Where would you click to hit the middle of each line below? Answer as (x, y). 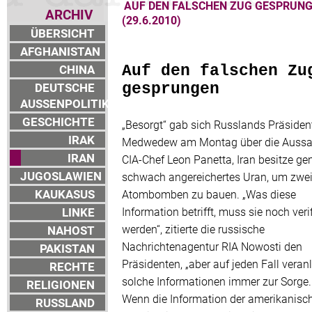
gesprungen (171, 89)
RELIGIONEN (61, 285)
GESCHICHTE (58, 122)
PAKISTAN (67, 249)
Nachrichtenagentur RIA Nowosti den (212, 247)
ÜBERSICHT (63, 33)
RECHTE (72, 267)
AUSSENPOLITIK (65, 104)
